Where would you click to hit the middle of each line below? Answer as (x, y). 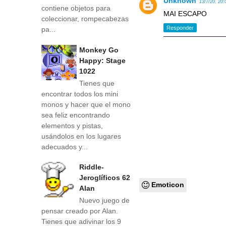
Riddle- (92, 167)
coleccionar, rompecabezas (85, 19)
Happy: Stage (102, 60)
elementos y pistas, (72, 125)
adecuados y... (65, 147)
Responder (180, 28)
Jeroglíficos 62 (105, 178)
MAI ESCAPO (185, 14)
